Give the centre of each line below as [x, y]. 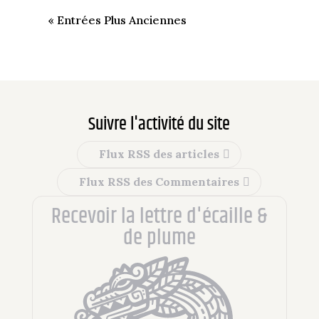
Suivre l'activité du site [159, 124]
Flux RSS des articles [159, 154]
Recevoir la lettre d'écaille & [159, 217]
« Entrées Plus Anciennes [117, 20]
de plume [159, 239]
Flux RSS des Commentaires [159, 182]
